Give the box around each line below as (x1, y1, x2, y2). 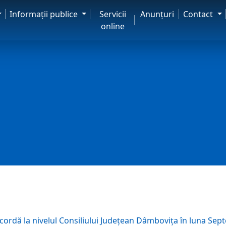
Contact (183, 9, 215, 20)
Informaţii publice (9, 9, 80, 20)
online (100, 21, 125, 32)
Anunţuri (140, 9, 174, 20)
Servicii (99, 9, 126, 20)
